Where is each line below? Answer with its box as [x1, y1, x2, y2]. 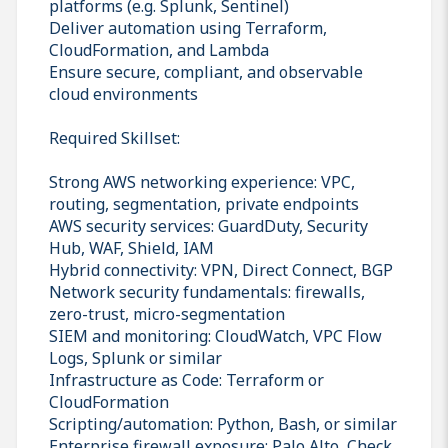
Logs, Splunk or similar [49, 346, 222, 369]
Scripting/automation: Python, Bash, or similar [49, 412, 397, 435]
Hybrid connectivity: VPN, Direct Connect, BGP [49, 258, 393, 281]
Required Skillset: [49, 126, 180, 149]
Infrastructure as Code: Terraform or [49, 368, 324, 391]
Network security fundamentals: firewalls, [49, 280, 365, 303]
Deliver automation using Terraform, [49, 16, 327, 39]
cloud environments [49, 82, 198, 105]
